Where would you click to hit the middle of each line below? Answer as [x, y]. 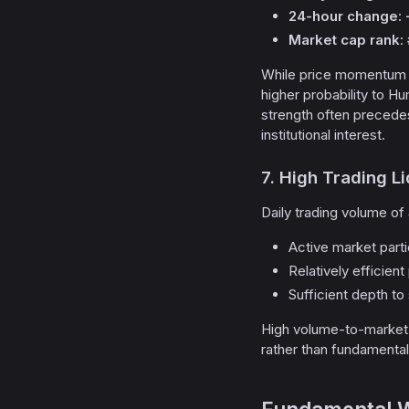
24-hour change [343, 16]
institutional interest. [323, 135]
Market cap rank [344, 40]
